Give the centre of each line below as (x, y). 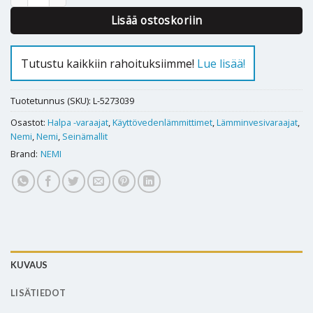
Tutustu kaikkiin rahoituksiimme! (109, 63)
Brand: (24, 154)
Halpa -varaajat (78, 123)
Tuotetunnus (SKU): (52, 101)
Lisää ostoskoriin (156, 21)
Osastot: (29, 123)
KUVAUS (29, 265)
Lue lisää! (221, 63)
